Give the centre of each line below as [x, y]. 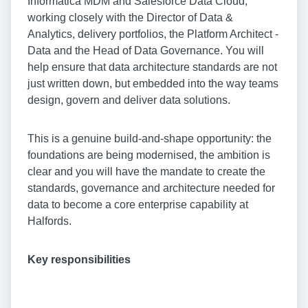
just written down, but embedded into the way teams [153, 84]
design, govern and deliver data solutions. [129, 100]
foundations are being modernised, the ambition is [149, 155]
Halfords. [49, 221]
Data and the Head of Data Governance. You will [146, 51]
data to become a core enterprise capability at [138, 205]
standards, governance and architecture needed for [151, 188]
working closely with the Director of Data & [130, 18]
